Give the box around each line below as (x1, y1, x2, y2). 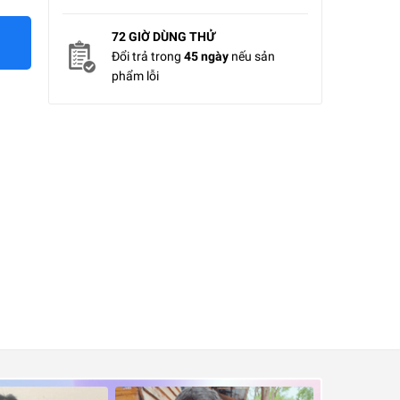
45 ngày (183, 49, 229, 63)
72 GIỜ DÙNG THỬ (111, 29, 215, 44)
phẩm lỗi (111, 69, 159, 83)
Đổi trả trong (111, 49, 184, 63)
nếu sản (228, 49, 275, 63)
